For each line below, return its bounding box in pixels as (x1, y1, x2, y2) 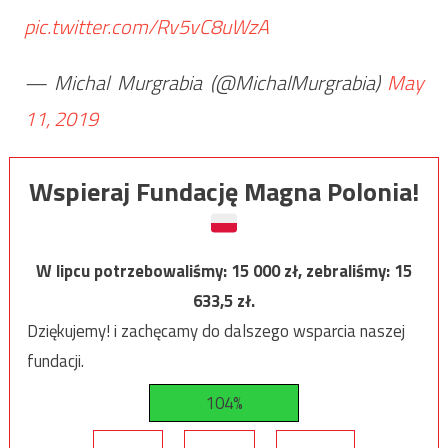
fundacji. (26, 347, 84, 374)
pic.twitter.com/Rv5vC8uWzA (23, 10, 269, 42)
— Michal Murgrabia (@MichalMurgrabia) (23, 66, 388, 98)
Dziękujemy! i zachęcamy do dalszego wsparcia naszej (26, 317, 405, 344)
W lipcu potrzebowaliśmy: (36, 257, 231, 284)
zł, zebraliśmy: (284, 257, 394, 284)
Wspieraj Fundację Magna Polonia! (29, 171, 419, 211)
